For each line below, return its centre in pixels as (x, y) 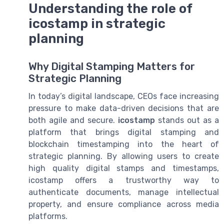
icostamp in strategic (97, 24)
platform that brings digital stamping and (124, 132)
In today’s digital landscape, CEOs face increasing (124, 96)
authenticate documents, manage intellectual (124, 192)
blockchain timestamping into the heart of (124, 144)
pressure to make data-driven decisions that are (124, 108)
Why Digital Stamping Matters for (112, 67)
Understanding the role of (110, 9)
